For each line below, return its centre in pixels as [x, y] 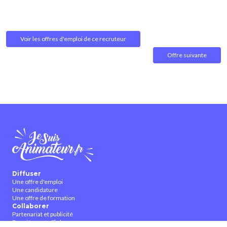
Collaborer [31, 206]
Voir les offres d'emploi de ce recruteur [73, 39]
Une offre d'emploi [37, 182]
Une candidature [35, 190]
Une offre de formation [44, 198]
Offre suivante [187, 55]
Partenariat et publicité [43, 214]
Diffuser [27, 174]
